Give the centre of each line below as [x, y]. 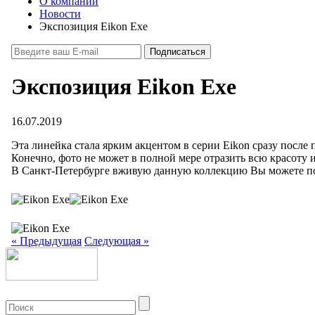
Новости [60, 14]
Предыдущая [51, 240]
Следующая [112, 240]
